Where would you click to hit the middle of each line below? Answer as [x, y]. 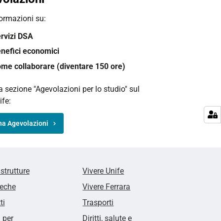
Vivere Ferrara [107, 186]
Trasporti [98, 202]
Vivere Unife [103, 171]
